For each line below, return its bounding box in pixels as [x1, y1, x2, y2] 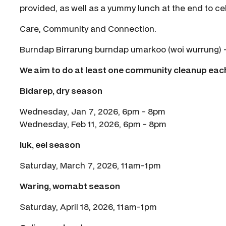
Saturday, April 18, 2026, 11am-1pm [20, 201, 157, 213]
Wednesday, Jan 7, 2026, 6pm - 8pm [20, 105, 165, 118]
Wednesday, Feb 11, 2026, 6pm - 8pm [20, 118, 166, 130]
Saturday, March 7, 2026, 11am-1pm [20, 159, 161, 172]
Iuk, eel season [20, 139, 82, 151]
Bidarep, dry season [20, 85, 102, 97]
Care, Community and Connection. [20, 23, 160, 35]
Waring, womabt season [20, 180, 122, 192]
